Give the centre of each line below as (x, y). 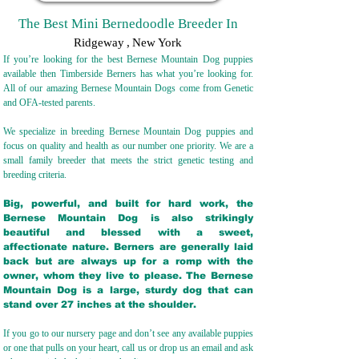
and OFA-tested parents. (50, 103)
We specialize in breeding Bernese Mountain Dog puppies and (128, 131)
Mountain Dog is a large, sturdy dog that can (128, 290)
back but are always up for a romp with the (128, 261)
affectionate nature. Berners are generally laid (128, 247)
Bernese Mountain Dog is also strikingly (128, 218)
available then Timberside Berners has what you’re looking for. (128, 74)
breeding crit (27, 175)
